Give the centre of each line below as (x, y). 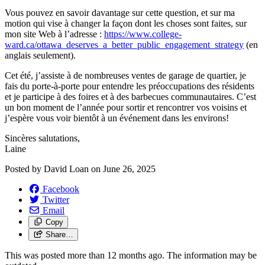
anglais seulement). (40, 55)
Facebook (61, 189)
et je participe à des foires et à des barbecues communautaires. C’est (130, 96)
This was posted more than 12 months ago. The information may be (131, 255)
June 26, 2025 (129, 169)
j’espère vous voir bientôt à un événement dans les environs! (117, 118)
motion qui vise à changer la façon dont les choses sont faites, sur (126, 23)
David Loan (66, 169)
